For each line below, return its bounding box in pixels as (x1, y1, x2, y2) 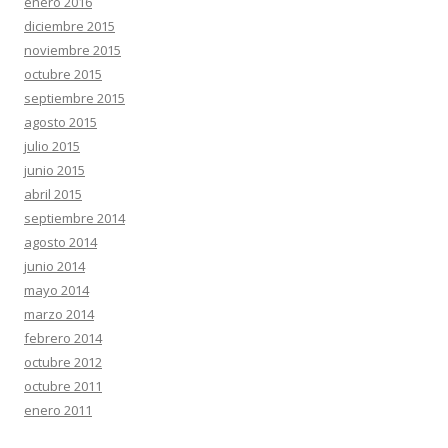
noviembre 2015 (24, 41, 121, 60)
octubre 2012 (24, 353, 102, 372)
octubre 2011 (24, 377, 102, 396)
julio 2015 (24, 137, 80, 156)
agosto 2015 (24, 113, 97, 132)
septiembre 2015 (24, 89, 125, 108)
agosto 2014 (24, 233, 97, 252)
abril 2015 (24, 185, 82, 204)
